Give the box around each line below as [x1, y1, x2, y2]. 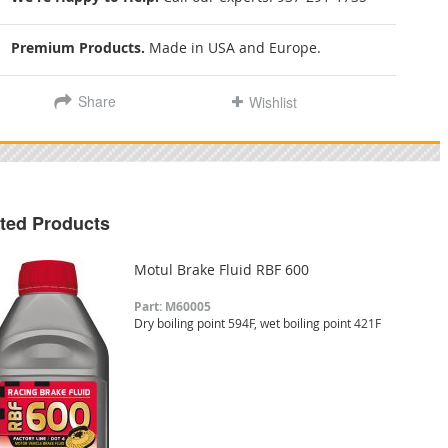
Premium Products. [11, 38, 145, 58]
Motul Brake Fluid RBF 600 [133, 259, 309, 279]
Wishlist [248, 91, 297, 112]
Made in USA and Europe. [149, 38, 321, 58]
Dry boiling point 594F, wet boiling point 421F [133, 314, 381, 331]
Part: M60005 [133, 297, 211, 315]
